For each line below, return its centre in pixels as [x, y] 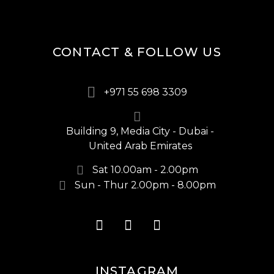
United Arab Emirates [140, 146]
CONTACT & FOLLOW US [137, 52]
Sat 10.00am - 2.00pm [145, 170]
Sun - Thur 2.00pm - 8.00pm [145, 185]
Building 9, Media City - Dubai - [140, 131]
